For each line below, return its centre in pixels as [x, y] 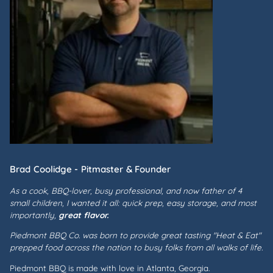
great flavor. [83, 214]
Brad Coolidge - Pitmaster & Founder [90, 169]
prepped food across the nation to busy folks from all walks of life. [136, 247]
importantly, [34, 214]
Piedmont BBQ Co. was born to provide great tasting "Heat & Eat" [135, 235]
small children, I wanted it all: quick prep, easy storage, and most [133, 202]
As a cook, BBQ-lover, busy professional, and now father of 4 [126, 190]
